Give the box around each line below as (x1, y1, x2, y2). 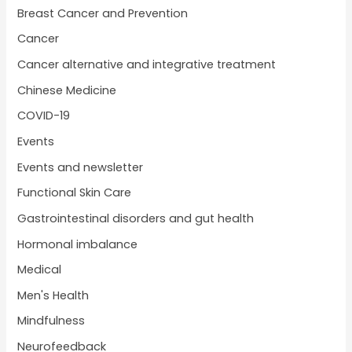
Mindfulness (17, 313, 86, 329)
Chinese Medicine (17, 82, 117, 98)
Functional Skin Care (17, 185, 132, 201)
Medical (17, 262, 62, 278)
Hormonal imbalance (17, 236, 138, 252)
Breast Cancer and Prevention (17, 5, 189, 21)
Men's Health (17, 287, 90, 303)
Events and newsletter (17, 159, 144, 175)
